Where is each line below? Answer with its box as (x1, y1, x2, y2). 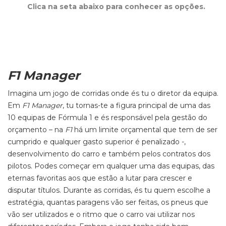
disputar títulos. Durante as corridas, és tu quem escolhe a (8, 186, 210, 195)
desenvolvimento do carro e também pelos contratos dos (8, 149, 210, 158)
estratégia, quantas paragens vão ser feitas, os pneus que (8, 198, 208, 207)
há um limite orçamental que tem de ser (74, 125, 217, 134)
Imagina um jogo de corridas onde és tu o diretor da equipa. (8, 89, 218, 98)
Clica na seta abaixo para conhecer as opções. (27, 2, 205, 11)
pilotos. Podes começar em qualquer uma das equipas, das (8, 161, 214, 171)
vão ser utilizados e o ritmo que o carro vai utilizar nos (8, 210, 195, 219)
